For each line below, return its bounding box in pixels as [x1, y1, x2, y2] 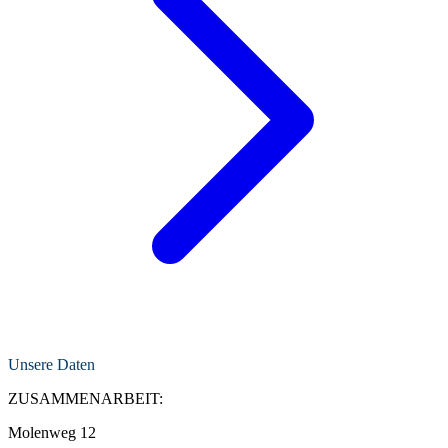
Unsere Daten [8, 355, 95, 373]
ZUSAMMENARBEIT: [8, 389, 163, 407]
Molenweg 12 [8, 423, 96, 441]
